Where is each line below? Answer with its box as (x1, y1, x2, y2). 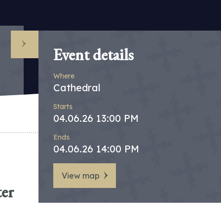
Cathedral (53, 81, 101, 94)
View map (62, 171, 100, 181)
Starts (53, 102, 73, 111)
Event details (53, 44, 134, 65)
